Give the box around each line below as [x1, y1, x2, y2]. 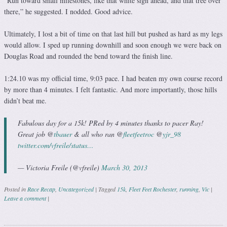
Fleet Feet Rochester [129, 185, 176, 194]
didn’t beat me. [4, 96, 47, 106]
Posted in [4, 185, 27, 194]
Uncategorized [58, 185, 94, 194]
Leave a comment [4, 194, 46, 203]
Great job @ [18, 129, 54, 139]
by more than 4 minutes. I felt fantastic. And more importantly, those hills [4, 85, 217, 95]
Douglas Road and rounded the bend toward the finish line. [4, 51, 173, 61]
